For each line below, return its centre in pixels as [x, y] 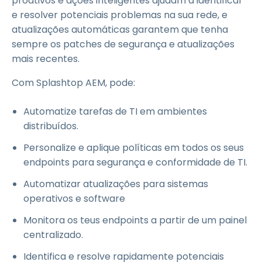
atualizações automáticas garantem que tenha [120, 30]
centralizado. [53, 235]
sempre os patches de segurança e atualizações [123, 44]
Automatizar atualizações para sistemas [116, 184]
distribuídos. [51, 126]
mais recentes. [46, 59]
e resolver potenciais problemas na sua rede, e [120, 15]
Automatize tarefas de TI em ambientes [115, 111]
